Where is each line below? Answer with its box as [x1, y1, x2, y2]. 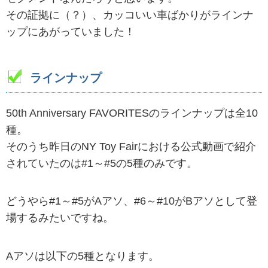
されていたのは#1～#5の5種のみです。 [6, 157, 197, 170]
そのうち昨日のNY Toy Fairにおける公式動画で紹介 [6, 141, 256, 153]
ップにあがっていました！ [6, 26, 135, 38]
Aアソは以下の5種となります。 [6, 249, 159, 262]
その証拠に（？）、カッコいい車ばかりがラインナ [6, 9, 254, 22]
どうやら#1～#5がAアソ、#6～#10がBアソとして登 [6, 195, 257, 208]
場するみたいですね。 [6, 212, 114, 224]
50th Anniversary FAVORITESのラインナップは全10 [6, 107, 258, 120]
